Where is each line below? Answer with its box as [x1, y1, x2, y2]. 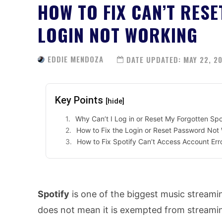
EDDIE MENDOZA [48, 54, 104, 65]
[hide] [105, 97, 124, 106]
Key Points [55, 94, 106, 107]
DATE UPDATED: [126, 54, 181, 65]
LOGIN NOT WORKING [38, 21, 198, 48]
